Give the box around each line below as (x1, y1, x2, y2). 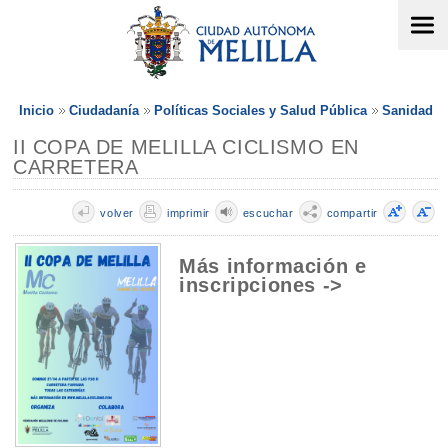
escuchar (242, 207, 294, 219)
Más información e (179, 255, 367, 278)
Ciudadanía (69, 103, 139, 118)
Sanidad (382, 103, 433, 118)
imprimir (166, 207, 210, 219)
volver (100, 207, 134, 219)
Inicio (19, 103, 54, 118)
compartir (326, 207, 378, 219)
